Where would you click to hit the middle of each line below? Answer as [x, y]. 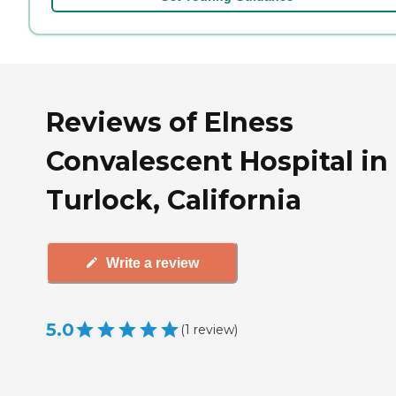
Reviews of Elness [170, 122]
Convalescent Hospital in [217, 161]
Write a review [152, 263]
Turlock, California [174, 200]
